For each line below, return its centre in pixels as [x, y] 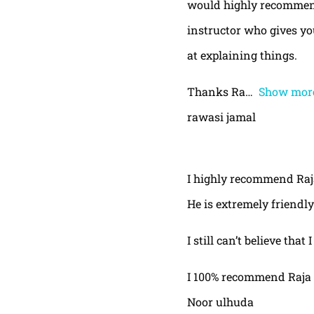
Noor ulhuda [220, 301]
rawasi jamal [221, 116]
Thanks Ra [216, 91]
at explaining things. [242, 55]
